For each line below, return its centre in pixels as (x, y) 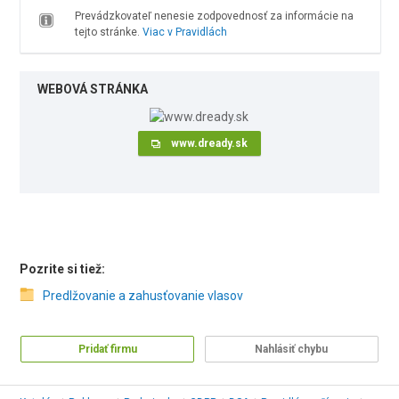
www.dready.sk (209, 143)
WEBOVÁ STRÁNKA (93, 89)
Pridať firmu (107, 350)
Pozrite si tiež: (63, 269)
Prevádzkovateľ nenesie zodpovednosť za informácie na (214, 16)
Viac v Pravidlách (184, 32)
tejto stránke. (108, 32)
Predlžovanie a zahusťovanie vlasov (143, 296)
